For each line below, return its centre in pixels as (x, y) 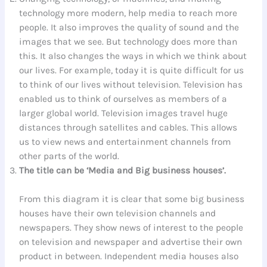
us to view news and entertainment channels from (125, 142)
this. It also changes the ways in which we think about (133, 56)
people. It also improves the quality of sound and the (129, 28)
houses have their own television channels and (118, 213)
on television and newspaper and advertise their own (131, 242)
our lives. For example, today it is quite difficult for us (132, 71)
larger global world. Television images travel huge (124, 114)
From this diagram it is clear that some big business (132, 199)
